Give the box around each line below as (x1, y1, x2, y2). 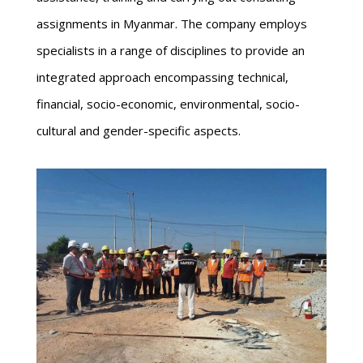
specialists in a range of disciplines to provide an (36, 41, 305, 58)
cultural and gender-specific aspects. (36, 122, 241, 139)
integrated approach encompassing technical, (36, 68, 288, 85)
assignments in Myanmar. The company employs (36, 15, 307, 32)
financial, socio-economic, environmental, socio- (36, 95, 300, 112)
